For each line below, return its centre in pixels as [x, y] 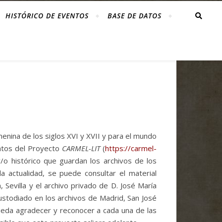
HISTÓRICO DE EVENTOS [47, 16]
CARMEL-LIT [81, 148]
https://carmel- [131, 148]
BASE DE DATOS [134, 16]
